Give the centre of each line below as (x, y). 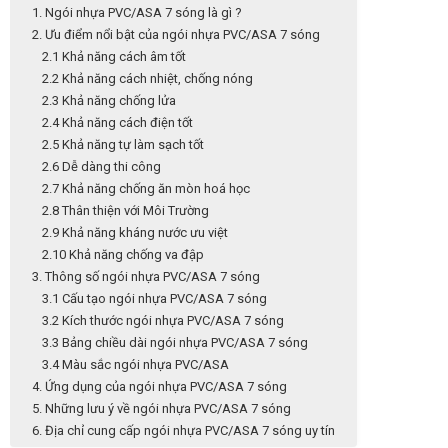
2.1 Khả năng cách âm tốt (114, 56)
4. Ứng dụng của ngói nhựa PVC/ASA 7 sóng (159, 386)
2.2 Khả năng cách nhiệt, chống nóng (147, 78)
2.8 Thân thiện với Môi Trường (125, 210)
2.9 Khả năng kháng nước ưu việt (135, 232)
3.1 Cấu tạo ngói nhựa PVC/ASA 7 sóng (154, 298)
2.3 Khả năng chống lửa (109, 100)
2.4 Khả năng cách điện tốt (117, 122)
